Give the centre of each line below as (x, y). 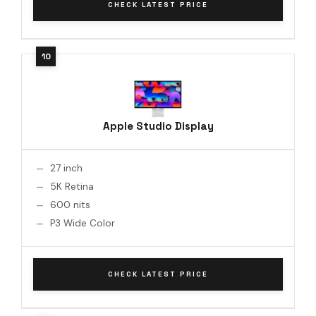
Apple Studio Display (158, 126)
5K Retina (72, 186)
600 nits (70, 205)
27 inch (66, 168)
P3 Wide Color (83, 223)
